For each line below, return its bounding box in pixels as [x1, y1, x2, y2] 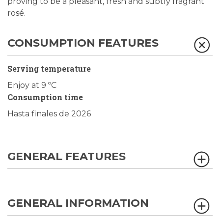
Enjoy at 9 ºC [7, 81, 56, 90]
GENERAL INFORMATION [7, 196, 149, 210]
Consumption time [7, 92, 83, 102]
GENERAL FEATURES [7, 150, 126, 163]
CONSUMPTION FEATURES [7, 36, 159, 50]
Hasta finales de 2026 [7, 109, 91, 118]
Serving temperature [7, 63, 91, 74]
